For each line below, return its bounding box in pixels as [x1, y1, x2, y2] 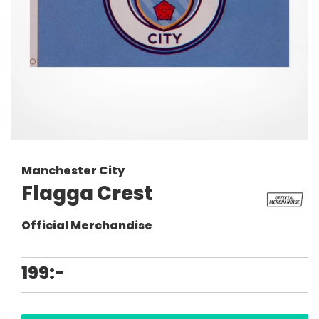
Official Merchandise [21, 217, 152, 234]
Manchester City [21, 162, 125, 179]
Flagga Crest [21, 179, 152, 207]
